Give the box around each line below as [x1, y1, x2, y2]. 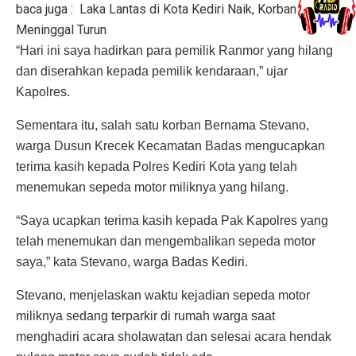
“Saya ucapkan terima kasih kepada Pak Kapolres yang [16, 214, 328, 228]
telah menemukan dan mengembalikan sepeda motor [16, 234, 315, 249]
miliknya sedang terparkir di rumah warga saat [16, 309, 275, 323]
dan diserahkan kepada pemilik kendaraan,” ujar [16, 64, 288, 79]
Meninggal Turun [16, 22, 106, 38]
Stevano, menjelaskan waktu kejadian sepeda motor [16, 288, 310, 303]
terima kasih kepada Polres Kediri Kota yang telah [16, 160, 297, 174]
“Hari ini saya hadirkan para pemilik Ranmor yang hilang [16, 44, 333, 58]
